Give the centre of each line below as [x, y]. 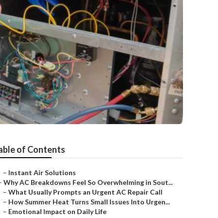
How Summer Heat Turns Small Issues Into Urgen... [89, 202]
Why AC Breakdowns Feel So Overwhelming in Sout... [88, 182]
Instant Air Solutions [42, 173]
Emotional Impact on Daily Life [57, 211]
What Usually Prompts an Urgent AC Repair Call [85, 192]
